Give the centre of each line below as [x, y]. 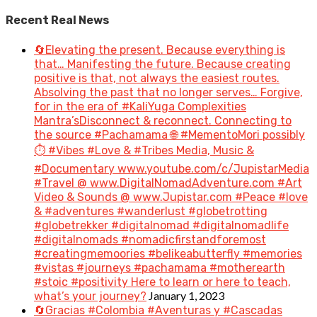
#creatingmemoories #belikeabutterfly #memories [168, 253]
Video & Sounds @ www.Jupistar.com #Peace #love [171, 197]
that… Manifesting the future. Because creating [162, 64]
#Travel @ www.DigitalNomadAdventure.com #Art [168, 183]
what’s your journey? [90, 296]
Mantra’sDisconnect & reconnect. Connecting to [163, 120]
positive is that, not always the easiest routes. [157, 78]
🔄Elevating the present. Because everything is [160, 50]
